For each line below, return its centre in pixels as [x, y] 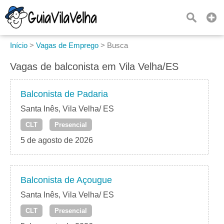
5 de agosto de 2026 [57, 140]
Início [19, 45]
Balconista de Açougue [66, 180]
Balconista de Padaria [64, 94]
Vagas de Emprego [67, 45]
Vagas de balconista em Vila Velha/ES [94, 66]
